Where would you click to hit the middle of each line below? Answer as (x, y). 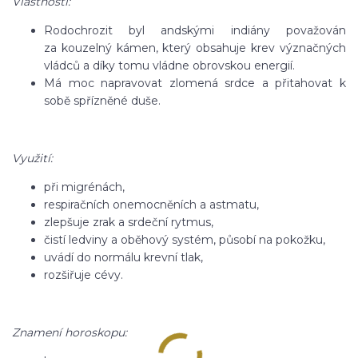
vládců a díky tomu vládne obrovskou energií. (169, 66)
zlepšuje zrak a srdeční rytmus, (129, 222)
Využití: (32, 158)
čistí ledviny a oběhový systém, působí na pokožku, (185, 240)
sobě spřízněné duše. (102, 101)
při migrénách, (84, 187)
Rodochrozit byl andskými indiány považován (195, 30)
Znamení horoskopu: (70, 332)
